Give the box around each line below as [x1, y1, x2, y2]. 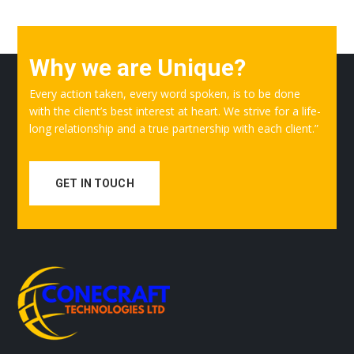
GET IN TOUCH [55, 177, 134, 190]
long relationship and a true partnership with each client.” [29, 121, 319, 137]
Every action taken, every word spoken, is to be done [29, 86, 301, 102]
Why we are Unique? [29, 54, 247, 82]
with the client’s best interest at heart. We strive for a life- [29, 104, 322, 119]
